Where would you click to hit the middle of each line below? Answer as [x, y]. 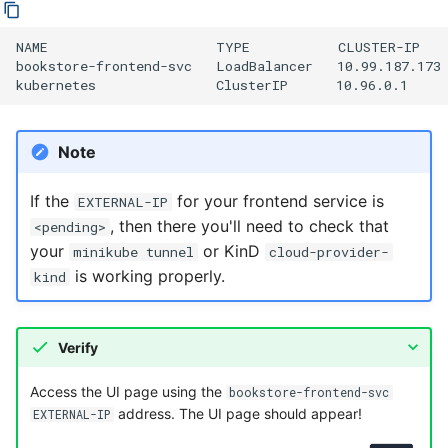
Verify [77, 347]
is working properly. [147, 275]
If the [51, 200]
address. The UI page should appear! [237, 413]
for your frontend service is [277, 200]
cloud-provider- [328, 251]
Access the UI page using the [127, 391]
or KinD [231, 250]
